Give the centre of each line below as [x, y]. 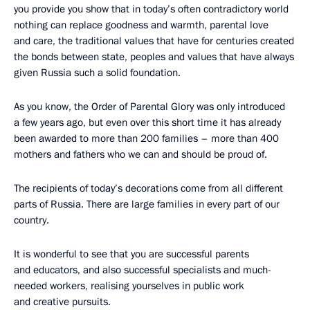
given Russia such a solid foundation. [97, 73]
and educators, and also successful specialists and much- [143, 270]
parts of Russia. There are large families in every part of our [147, 204]
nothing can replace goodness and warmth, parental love [141, 25]
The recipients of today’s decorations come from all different [148, 188]
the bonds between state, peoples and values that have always [154, 57]
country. [31, 220]
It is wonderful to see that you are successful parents [131, 254]
